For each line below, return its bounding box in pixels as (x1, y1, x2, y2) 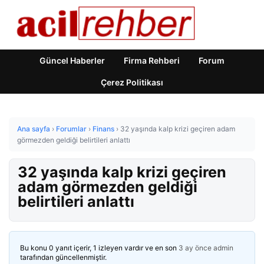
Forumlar (56, 124, 87, 133)
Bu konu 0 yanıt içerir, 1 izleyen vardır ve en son (20, 243, 179, 252)
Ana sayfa (17, 124, 50, 133)
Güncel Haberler (39, 55, 105, 65)
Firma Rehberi (124, 55, 180, 65)
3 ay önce (179, 243, 212, 252)
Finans (93, 124, 114, 133)
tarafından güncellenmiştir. (20, 253, 107, 262)
